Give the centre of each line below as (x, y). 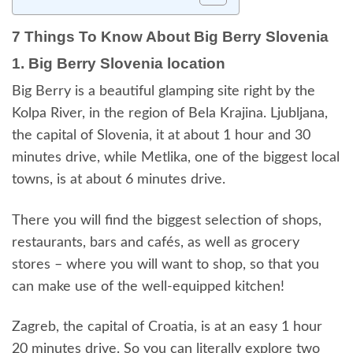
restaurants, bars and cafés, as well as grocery (156, 242)
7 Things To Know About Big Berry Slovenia (170, 37)
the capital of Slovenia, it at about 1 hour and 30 (161, 136)
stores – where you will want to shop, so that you (165, 264)
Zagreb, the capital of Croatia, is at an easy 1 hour (167, 327)
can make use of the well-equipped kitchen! (148, 286)
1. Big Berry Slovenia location (119, 63)
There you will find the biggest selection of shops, (167, 220)
